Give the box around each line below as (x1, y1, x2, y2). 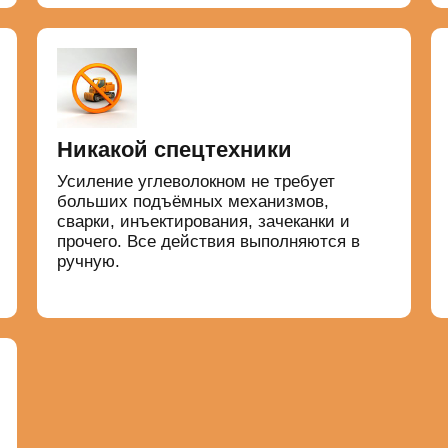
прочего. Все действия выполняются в (57, 232, 361, 252)
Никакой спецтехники (57, 137, 293, 163)
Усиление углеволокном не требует (57, 172, 336, 192)
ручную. (57, 252, 121, 272)
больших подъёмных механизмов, (57, 192, 330, 212)
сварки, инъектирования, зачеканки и (57, 212, 351, 232)
